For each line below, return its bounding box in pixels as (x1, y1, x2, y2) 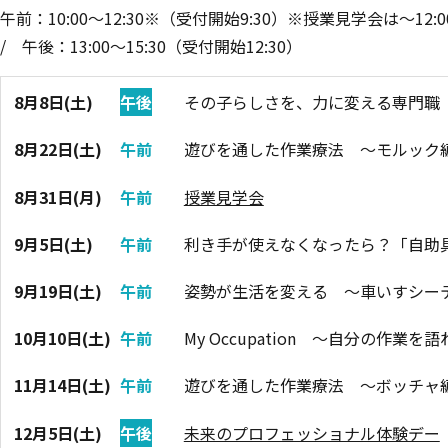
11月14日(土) (14, 373, 112, 398)
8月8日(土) (14, 90, 94, 115)
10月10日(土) (14, 326, 112, 351)
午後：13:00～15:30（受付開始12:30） (22, 33, 302, 58)
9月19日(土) (14, 279, 103, 303)
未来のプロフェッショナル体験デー (183, 420, 440, 445)
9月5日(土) (14, 231, 94, 256)
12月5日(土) (14, 420, 103, 445)
